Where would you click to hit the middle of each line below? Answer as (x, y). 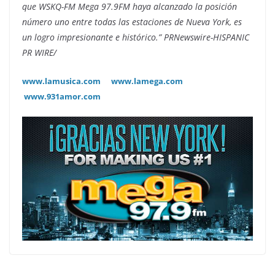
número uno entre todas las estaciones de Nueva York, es (132, 21)
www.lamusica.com (61, 81)
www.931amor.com (62, 96)
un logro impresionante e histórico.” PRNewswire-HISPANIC (136, 37)
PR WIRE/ (39, 52)
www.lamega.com (147, 81)
